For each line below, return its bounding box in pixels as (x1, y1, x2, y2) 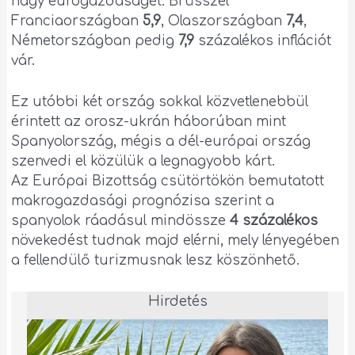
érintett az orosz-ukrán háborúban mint (11, 113, 287, 129)
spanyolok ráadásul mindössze (11, 212, 231, 228)
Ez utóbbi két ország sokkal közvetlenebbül (11, 94, 309, 109)
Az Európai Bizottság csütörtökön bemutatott (11, 173, 325, 189)
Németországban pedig (11, 32, 179, 48)
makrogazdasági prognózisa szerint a (11, 193, 275, 208)
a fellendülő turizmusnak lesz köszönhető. (11, 252, 300, 268)
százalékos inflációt (194, 32, 332, 48)
